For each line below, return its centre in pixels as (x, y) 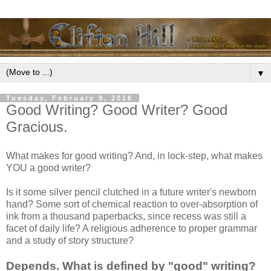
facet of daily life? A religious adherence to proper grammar (132, 228)
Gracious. (37, 126)
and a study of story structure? (70, 240)
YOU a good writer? (48, 168)
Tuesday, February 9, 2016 (70, 98)
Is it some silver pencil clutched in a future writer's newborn (131, 192)
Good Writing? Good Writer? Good (117, 109)
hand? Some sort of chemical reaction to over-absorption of (132, 204)
